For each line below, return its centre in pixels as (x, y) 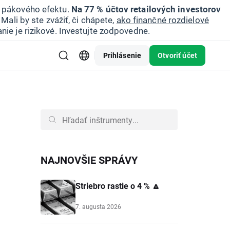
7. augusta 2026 (98, 206)
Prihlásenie (122, 55)
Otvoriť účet (177, 55)
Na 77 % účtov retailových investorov (146, 9)
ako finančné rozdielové (162, 20)
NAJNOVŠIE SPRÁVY (89, 160)
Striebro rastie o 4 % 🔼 (118, 186)
